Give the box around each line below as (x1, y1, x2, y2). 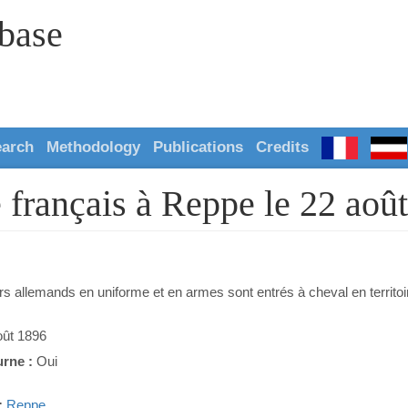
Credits (256, 138, 309, 156)
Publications (153, 138, 243, 156)
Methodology (46, 138, 140, 156)
